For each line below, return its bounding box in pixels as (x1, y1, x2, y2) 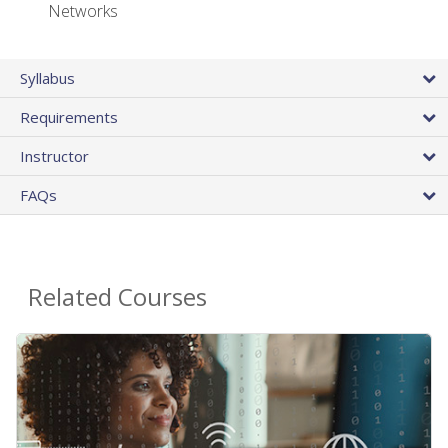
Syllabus (20, 68, 75, 89)
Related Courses (28, 280, 207, 314)
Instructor (20, 146, 89, 167)
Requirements (20, 107, 118, 128)
